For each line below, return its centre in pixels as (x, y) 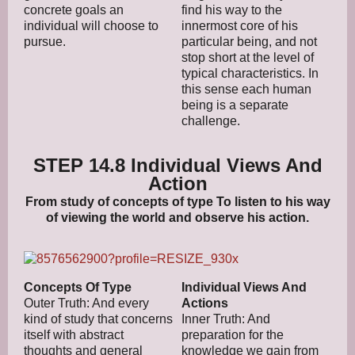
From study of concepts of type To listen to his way (177, 201)
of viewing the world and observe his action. (177, 217)
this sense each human (246, 89)
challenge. (211, 120)
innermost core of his (240, 25)
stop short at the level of (248, 57)
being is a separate (235, 105)
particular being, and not (249, 41)
